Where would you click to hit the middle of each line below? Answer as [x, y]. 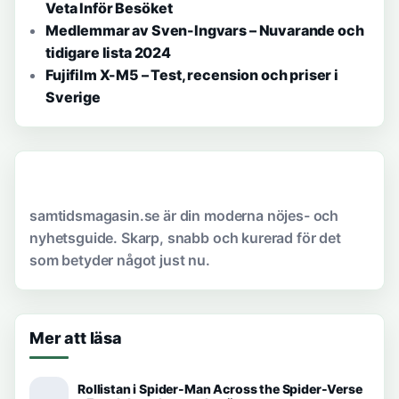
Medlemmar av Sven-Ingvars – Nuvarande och [205, 30]
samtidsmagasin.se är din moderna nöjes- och [184, 215]
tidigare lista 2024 [108, 52]
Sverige [73, 97]
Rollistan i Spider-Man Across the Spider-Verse [220, 388]
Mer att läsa [76, 338]
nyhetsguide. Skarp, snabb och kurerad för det [185, 237]
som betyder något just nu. [120, 260]
